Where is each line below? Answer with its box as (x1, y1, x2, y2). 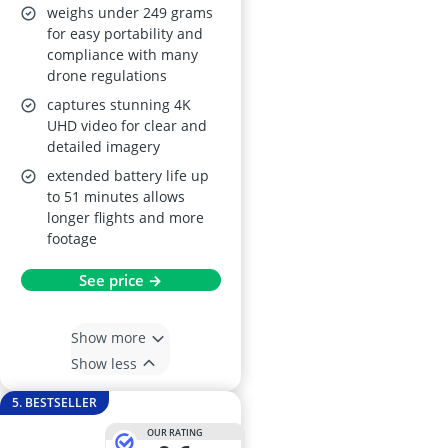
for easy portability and (47, 24, 203, 44)
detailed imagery (47, 137, 160, 157)
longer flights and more (47, 208, 204, 228)
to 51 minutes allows (47, 187, 185, 207)
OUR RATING (146, 425, 203, 439)
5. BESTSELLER (12, 394, 97, 412)
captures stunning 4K (47, 95, 191, 115)
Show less (71, 353, 137, 373)
